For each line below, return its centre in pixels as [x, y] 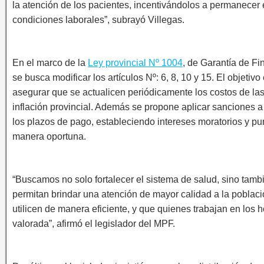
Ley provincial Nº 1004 [135, 63]
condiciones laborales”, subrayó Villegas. [98, 20]
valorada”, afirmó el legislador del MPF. [94, 224]
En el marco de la [50, 63]
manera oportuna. [49, 137]
